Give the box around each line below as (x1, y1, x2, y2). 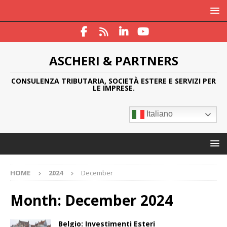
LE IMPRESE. (92, 83, 135, 93)
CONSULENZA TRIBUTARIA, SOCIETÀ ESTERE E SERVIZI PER (11, 76, 216, 86)
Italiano (144, 109, 173, 119)
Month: (10, 191, 65, 210)
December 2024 (65, 191, 173, 210)
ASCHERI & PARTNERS (49, 52, 178, 69)
